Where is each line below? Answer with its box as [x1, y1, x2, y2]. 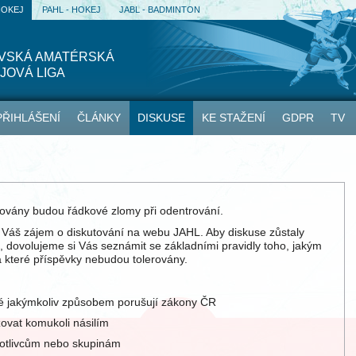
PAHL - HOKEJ [42, 5, 101, 14]
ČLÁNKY [77, 111, 121, 124]
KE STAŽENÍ [202, 111, 265, 124]
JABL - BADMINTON [119, 5, 200, 14]
